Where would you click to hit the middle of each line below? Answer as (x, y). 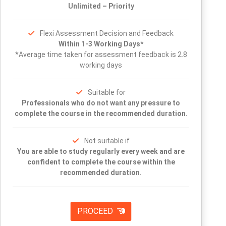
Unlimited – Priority (101, 6)
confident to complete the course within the (101, 162)
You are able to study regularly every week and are (101, 151)
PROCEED (96, 211)
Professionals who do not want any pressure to (101, 103)
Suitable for (107, 92)
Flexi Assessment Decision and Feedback (107, 33)
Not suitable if (107, 141)
